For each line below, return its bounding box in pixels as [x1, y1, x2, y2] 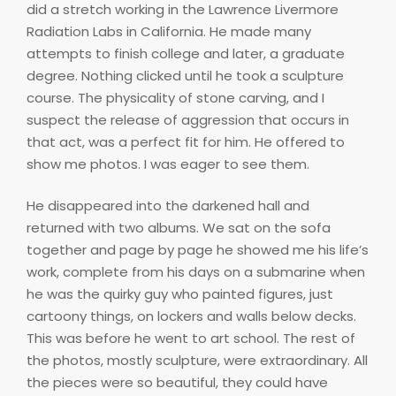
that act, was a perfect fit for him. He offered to [27, 132, 345, 151]
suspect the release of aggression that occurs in [27, 110, 349, 129]
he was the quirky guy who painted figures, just [27, 285, 333, 304]
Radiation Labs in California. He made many [27, 21, 311, 41]
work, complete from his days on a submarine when [27, 263, 365, 282]
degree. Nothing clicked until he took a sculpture [27, 65, 344, 85]
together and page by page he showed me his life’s [27, 240, 369, 260]
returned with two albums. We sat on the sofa [27, 218, 331, 238]
